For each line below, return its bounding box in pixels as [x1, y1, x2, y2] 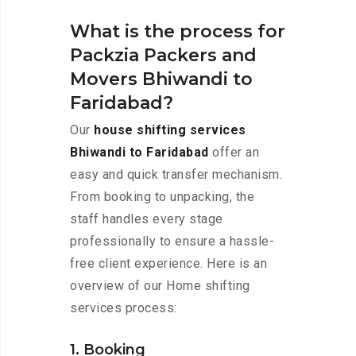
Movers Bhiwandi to [70, 68, 253, 91]
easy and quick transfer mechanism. [70, 167, 282, 183]
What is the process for [70, 21, 285, 43]
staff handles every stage [70, 211, 223, 227]
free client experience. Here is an [70, 256, 267, 272]
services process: [70, 300, 177, 316]
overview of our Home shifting [70, 278, 250, 294]
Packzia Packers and [70, 44, 257, 67]
